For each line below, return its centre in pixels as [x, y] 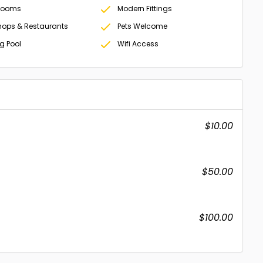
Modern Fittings [145, 9]
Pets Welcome [143, 26]
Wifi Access [138, 44]
